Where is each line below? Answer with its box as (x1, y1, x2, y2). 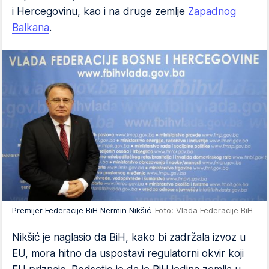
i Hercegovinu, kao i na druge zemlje (12, 5, 188, 17)
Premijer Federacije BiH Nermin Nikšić (12, 205, 155, 216)
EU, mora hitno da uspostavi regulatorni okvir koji (12, 247, 244, 260)
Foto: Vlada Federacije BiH (155, 205, 253, 216)
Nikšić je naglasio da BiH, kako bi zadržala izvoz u (12, 231, 246, 244)
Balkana (12, 22, 49, 34)
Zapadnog (188, 5, 236, 17)
